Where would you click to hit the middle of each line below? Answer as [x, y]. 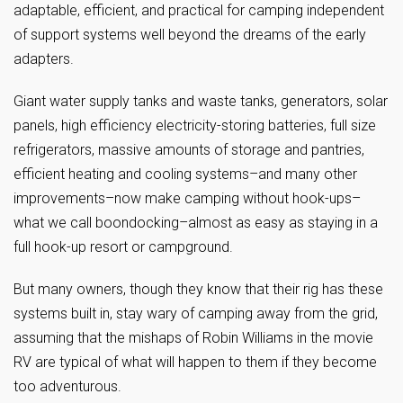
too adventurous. [67, 386]
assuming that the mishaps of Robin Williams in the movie [193, 338]
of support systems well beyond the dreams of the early [190, 35]
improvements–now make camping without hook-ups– [187, 198]
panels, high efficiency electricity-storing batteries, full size [195, 125]
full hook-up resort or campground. [123, 247]
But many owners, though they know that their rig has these [198, 289]
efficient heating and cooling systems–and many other [185, 174]
